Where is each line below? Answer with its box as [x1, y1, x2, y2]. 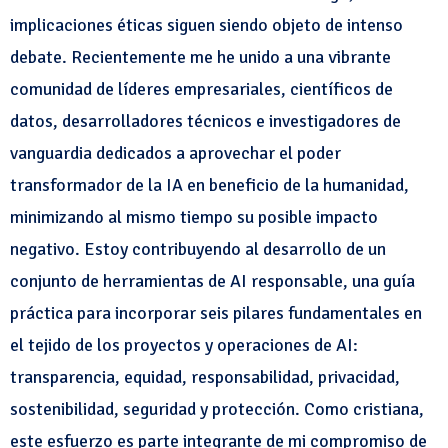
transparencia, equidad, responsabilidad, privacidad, [10, 366, 400, 388]
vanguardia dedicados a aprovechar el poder [10, 142, 341, 164]
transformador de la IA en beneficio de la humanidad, [10, 174, 409, 196]
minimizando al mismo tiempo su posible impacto [10, 206, 378, 228]
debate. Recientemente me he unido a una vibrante [10, 46, 391, 68]
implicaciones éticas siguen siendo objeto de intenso [10, 14, 403, 36]
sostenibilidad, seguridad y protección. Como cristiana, [10, 398, 424, 420]
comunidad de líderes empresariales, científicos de [10, 78, 393, 100]
